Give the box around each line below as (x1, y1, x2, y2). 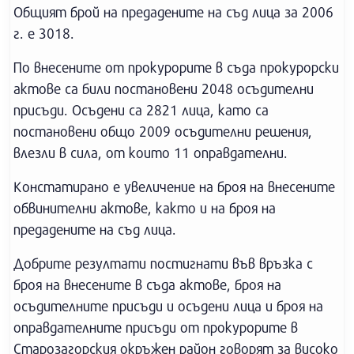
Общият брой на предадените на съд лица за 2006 (13, 3, 333, 21)
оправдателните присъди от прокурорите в (13, 318, 298, 336)
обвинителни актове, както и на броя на (13, 199, 276, 217)
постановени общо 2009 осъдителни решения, (13, 122, 312, 140)
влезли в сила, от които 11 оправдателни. (13, 144, 288, 161)
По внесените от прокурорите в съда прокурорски (13, 58, 339, 76)
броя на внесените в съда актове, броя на (13, 276, 281, 293)
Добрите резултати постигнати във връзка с (13, 254, 313, 272)
